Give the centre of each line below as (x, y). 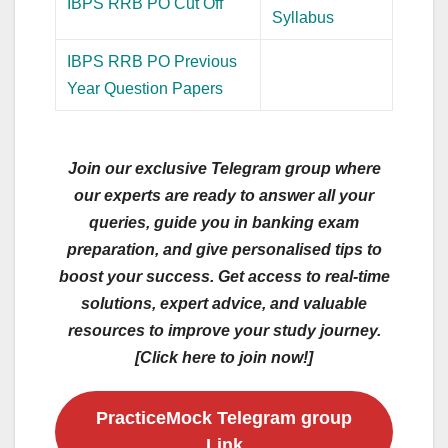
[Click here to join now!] (224, 357)
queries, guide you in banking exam (224, 222)
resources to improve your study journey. (224, 330)
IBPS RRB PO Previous (152, 61)
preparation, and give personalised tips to (224, 249)
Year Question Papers (145, 88)
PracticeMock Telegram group (224, 417)
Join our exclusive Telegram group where (224, 168)
